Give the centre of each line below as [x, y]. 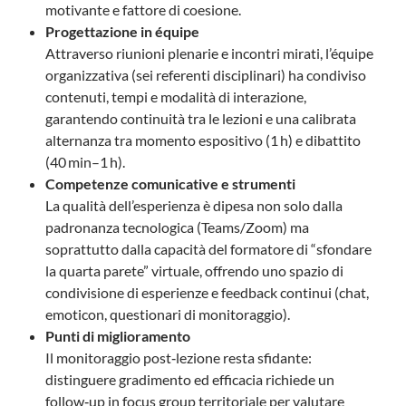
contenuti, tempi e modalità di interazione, [176, 96]
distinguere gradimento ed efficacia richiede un [190, 379]
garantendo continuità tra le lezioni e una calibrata [201, 118]
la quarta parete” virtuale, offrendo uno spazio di [194, 270]
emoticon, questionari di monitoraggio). [168, 314]
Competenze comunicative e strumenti [170, 183]
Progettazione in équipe [122, 31]
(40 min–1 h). [85, 161]
